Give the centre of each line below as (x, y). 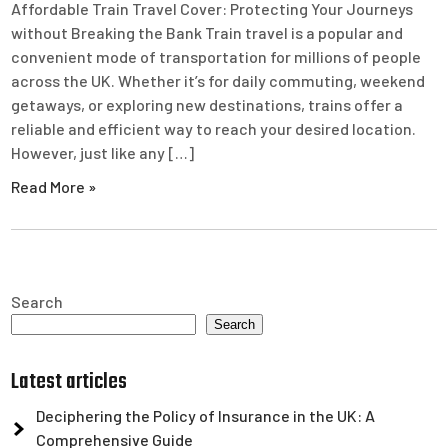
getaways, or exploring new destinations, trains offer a (207, 104)
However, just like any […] (103, 152)
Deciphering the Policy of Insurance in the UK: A (206, 415)
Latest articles (69, 382)
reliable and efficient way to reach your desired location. (214, 128)
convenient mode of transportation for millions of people (216, 56)
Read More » (54, 186)
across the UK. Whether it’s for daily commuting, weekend (218, 80)
